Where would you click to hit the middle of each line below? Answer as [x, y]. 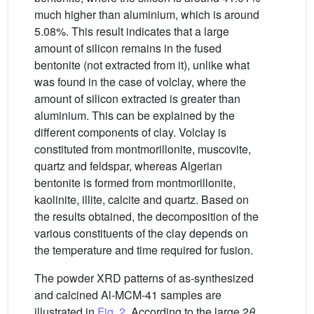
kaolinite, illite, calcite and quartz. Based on [142, 199]
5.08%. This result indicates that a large [132, 31]
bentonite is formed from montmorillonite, [135, 182]
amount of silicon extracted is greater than [137, 98]
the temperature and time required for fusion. [144, 250]
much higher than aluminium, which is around [147, 14]
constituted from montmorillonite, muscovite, [143, 149]
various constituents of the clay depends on [141, 233]
